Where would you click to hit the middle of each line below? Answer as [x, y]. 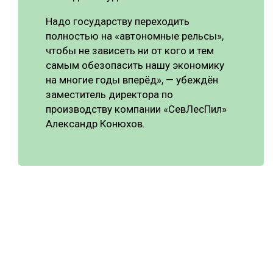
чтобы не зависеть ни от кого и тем [130, 50]
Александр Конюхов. [95, 123]
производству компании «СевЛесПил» [136, 109]
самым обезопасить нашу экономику [135, 65]
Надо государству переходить [118, 21]
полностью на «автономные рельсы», [135, 36]
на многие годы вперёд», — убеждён [132, 80]
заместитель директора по [109, 94]
